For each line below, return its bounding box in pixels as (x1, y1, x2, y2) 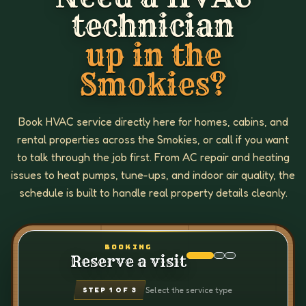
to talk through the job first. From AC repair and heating (16, 150, 290, 164)
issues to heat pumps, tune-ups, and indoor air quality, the (11, 168, 295, 182)
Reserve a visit (70, 253, 186, 271)
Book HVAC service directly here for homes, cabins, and (18, 115, 288, 128)
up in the (85, 36, 221, 73)
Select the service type (145, 285, 233, 295)
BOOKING (104, 242, 153, 251)
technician (72, 7, 234, 44)
